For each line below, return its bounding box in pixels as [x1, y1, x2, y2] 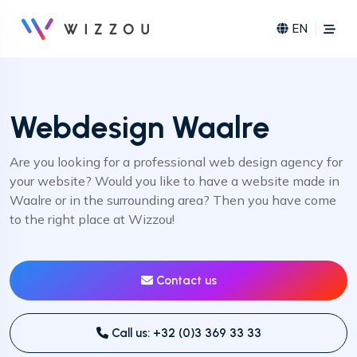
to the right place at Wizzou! [10, 211, 175, 227]
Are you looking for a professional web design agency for [10, 154, 343, 170]
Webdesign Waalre [10, 108, 270, 146]
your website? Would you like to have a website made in [10, 173, 339, 189]
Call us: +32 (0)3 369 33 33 [108, 326, 261, 340]
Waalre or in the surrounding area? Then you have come [10, 192, 336, 208]
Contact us [152, 273, 217, 288]
